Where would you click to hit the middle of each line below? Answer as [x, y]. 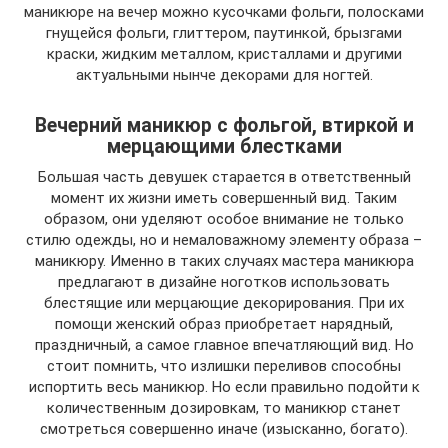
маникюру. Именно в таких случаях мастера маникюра [224, 261]
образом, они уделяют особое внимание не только [224, 219]
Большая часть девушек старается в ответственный [224, 177]
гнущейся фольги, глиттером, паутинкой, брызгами [224, 33]
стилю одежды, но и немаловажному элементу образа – [224, 240]
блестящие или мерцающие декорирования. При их [224, 303]
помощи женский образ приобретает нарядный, [224, 324]
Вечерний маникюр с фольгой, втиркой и [224, 126]
